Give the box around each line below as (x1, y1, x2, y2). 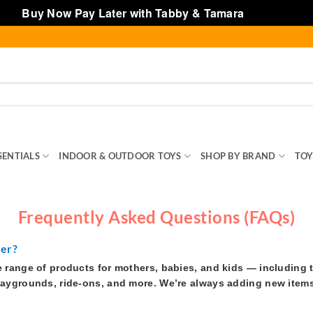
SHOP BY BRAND (201, 150, 276, 161)
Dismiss (247, 5, 291, 21)
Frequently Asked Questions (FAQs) (17, 207, 296, 227)
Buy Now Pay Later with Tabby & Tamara (22, 5, 247, 21)
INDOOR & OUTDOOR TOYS (59, 150, 182, 161)
